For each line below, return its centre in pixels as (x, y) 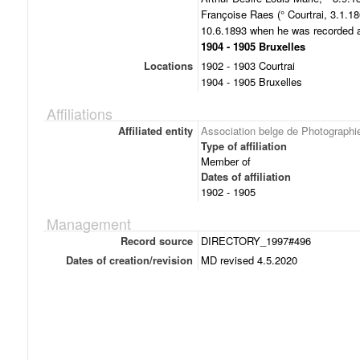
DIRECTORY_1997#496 (256, 241)
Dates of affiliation (246, 176)
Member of (226, 161)
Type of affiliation (244, 146)
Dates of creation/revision (129, 260)
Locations (168, 65)
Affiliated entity (155, 131)
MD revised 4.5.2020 (249, 260)
